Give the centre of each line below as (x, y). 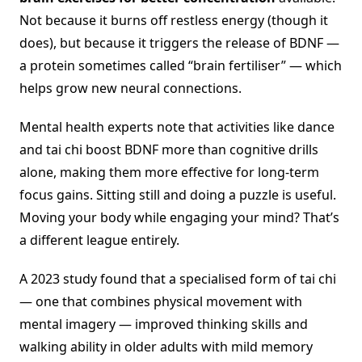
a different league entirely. (99, 240)
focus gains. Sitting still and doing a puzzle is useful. (178, 195)
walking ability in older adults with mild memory (166, 347)
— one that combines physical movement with (161, 302)
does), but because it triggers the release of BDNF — (179, 43)
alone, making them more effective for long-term (169, 173)
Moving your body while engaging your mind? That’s (179, 218)
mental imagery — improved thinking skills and (164, 324)
